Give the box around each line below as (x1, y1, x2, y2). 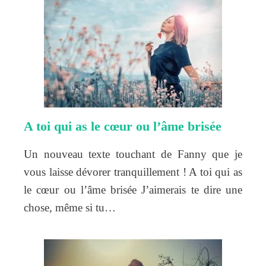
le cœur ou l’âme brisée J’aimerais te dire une (24, 183, 242, 197)
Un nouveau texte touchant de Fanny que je (24, 148, 242, 161)
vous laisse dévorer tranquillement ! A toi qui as (24, 166, 242, 179)
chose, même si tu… (24, 201, 116, 214)
